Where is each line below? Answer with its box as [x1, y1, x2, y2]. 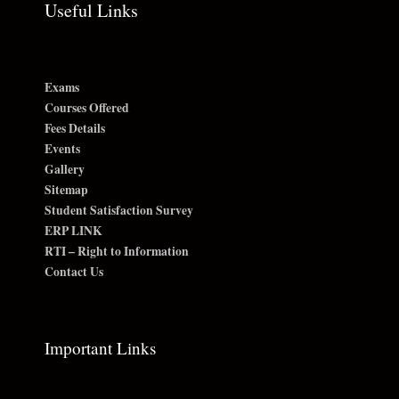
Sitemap [45, 180, 88, 199]
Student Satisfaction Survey [45, 200, 193, 219]
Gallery [45, 159, 85, 178]
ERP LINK [45, 221, 102, 240]
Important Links [45, 336, 156, 359]
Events [45, 139, 80, 158]
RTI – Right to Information [45, 241, 189, 260]
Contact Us [45, 262, 103, 281]
